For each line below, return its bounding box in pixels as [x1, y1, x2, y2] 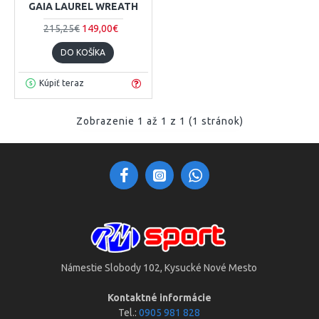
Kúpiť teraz [38, 78, 84, 88]
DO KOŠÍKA [61, 47, 106, 57]
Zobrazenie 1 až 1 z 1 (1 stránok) [75, 115, 244, 127]
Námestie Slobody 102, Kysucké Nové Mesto [61, 262, 258, 273]
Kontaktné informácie [107, 292, 211, 303]
